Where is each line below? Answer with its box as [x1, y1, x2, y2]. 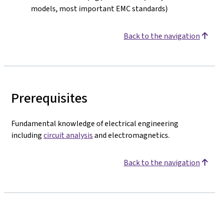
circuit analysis [44, 130, 93, 140]
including [11, 130, 44, 140]
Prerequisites [11, 89, 88, 107]
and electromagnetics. [93, 130, 170, 140]
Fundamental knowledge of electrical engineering [11, 118, 178, 129]
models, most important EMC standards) [31, 3, 168, 14]
